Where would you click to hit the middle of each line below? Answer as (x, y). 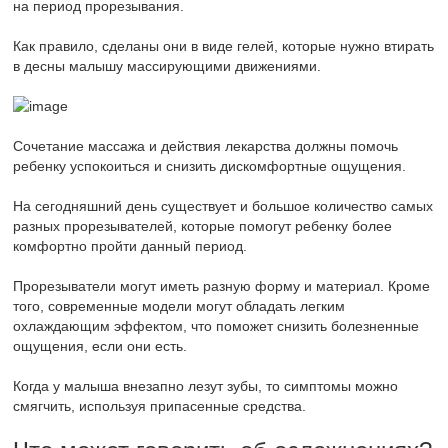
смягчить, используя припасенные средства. (160, 406)
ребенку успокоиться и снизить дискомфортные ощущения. (210, 166)
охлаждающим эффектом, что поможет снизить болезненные (216, 326)
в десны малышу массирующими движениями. (167, 66)
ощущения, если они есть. (100, 346)
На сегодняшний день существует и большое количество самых (223, 206)
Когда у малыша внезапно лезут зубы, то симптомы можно (206, 386)
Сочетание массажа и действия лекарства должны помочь (206, 146)
